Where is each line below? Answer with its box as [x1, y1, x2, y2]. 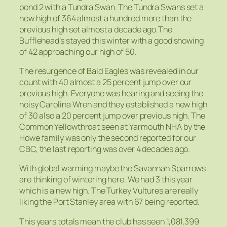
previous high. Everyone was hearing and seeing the [19, 88, 203, 99]
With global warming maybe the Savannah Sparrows [19, 163, 206, 174]
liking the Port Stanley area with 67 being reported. [19, 196, 200, 208]
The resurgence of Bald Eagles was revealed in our [19, 65, 199, 77]
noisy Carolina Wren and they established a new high [19, 99, 207, 110]
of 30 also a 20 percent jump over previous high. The [19, 110, 205, 122]
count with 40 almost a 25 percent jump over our [19, 77, 192, 88]
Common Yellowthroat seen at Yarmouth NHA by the [19, 121, 206, 133]
